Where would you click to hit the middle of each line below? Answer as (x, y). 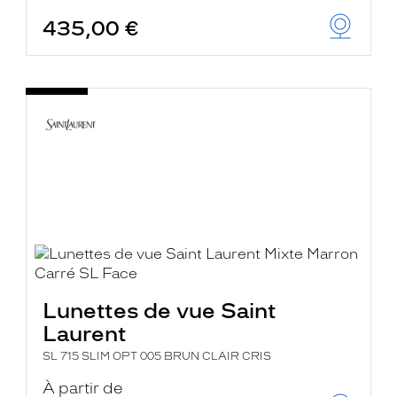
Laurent (85, 334)
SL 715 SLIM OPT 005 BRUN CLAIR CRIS (157, 356)
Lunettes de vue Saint (160, 311)
